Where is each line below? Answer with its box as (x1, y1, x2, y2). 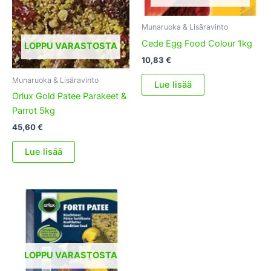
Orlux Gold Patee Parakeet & (12, 90, 126, 102)
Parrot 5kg (12, 105, 55, 116)
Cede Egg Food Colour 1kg (142, 38, 252, 49)
